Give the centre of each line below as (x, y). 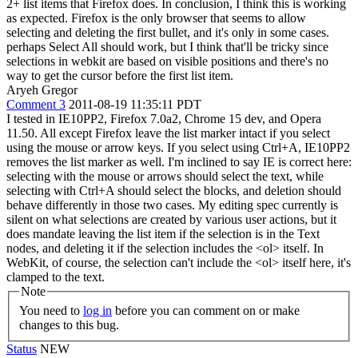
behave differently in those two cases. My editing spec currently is (172, 205)
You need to (51, 310)
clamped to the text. (56, 277)
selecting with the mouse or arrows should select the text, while (165, 176)
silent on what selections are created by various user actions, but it (171, 219)
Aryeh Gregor (42, 90)
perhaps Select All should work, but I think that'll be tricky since (167, 47)
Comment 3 (36, 104)
